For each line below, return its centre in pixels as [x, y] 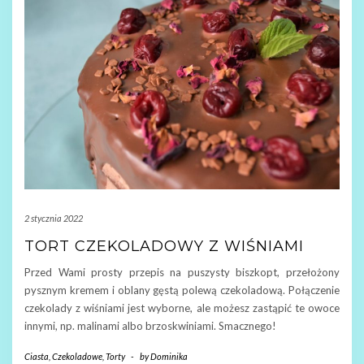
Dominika [169, 356]
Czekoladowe [77, 356]
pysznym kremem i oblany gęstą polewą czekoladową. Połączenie [182, 290]
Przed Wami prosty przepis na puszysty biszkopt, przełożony [182, 272]
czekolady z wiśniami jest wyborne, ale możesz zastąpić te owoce [182, 308]
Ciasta [37, 356]
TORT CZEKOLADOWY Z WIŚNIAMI [164, 246]
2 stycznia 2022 [54, 218]
